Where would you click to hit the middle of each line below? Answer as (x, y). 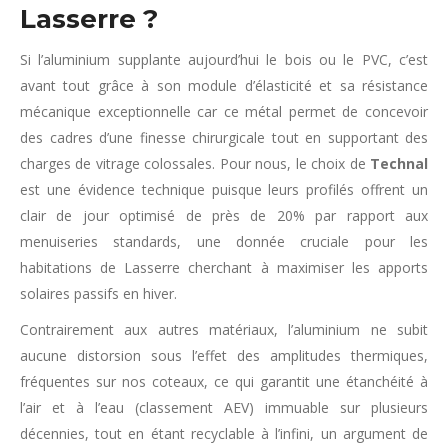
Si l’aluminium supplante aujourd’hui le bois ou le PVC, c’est (224, 59)
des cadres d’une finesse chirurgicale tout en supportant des (224, 137)
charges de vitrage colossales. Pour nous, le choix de (195, 163)
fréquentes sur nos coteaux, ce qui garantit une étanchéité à (224, 381)
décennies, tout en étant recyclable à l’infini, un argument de (224, 433)
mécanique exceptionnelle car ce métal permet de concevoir (224, 111)
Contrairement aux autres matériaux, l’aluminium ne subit (224, 329)
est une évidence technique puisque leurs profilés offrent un (224, 189)
